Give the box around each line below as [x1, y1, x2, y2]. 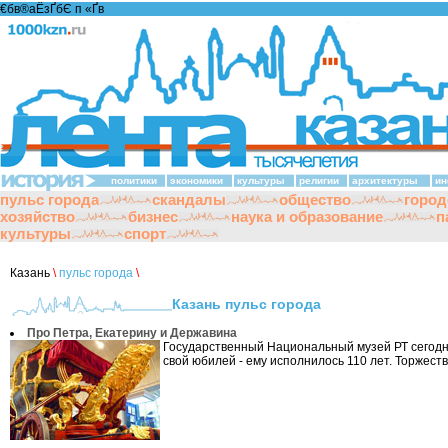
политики [111, 175, 157, 186]
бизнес [128, 208, 178, 225]
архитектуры [352, 175, 418, 186]
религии [299, 175, 339, 186]
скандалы [152, 191, 226, 208]
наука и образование [231, 208, 383, 225]
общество [279, 191, 351, 208]
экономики [170, 175, 223, 186]
